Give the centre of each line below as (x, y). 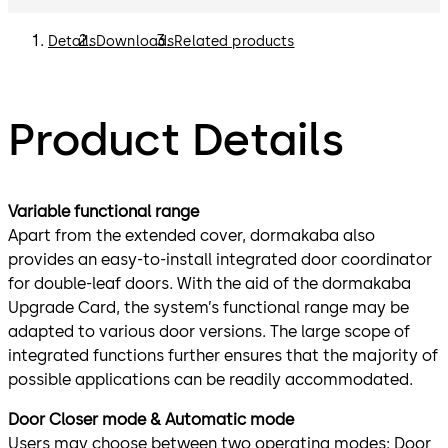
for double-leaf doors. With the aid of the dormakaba (209, 283)
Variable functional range (103, 211)
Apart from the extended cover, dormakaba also (191, 235)
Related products (234, 42)
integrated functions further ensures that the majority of (223, 355)
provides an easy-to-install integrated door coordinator (220, 259)
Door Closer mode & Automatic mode (153, 419)
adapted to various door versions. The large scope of (209, 331)
